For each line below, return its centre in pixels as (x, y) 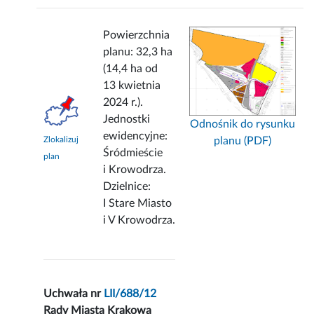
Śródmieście (133, 153)
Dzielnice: (127, 187)
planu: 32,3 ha (138, 52)
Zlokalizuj (61, 140)
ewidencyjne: (136, 136)
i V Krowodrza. (139, 220)
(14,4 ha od (131, 69)
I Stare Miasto (138, 204)
